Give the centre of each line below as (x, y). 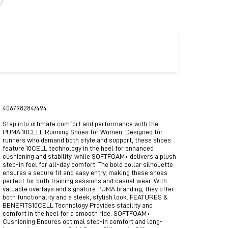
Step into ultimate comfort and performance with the (80, 124)
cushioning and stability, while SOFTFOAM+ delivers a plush (89, 156)
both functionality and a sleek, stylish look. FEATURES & (85, 197)
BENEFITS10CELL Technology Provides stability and (78, 205)
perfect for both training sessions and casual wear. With (85, 181)
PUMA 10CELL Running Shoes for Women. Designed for (83, 132)
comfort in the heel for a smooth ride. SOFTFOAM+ (76, 213)
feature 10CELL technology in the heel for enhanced (78, 148)
